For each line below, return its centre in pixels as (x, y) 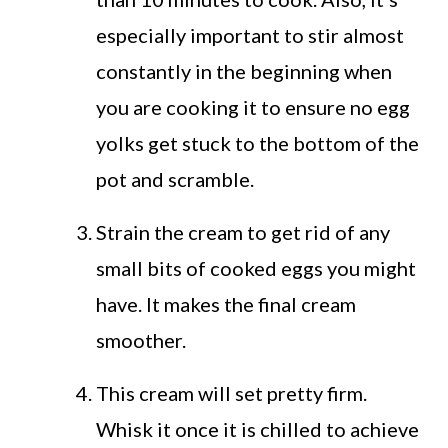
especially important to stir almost (250, 35)
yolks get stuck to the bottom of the (258, 143)
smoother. (141, 340)
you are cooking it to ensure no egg (253, 107)
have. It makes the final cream (226, 304)
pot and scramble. (175, 179)
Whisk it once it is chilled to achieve (258, 429)
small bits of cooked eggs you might (256, 268)
